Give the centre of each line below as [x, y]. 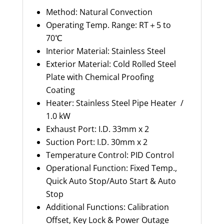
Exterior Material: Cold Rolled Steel [111, 64]
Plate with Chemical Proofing [100, 77]
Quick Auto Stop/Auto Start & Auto [111, 181]
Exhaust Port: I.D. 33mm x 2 [98, 129]
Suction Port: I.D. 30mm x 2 [97, 142]
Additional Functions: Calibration [107, 207]
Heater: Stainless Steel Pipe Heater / [115, 103]
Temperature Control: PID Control [111, 155]
